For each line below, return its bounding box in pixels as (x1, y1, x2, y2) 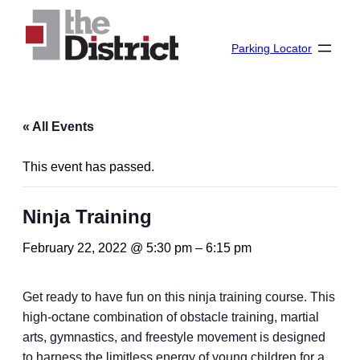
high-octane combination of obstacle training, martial (22, 309, 319, 324)
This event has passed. (22, 158, 154, 174)
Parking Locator (231, 42, 312, 55)
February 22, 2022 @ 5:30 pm (22, 239, 192, 255)
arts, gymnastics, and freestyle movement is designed (22, 329, 325, 344)
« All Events (22, 119, 94, 133)
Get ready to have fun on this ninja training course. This (22, 289, 335, 304)
